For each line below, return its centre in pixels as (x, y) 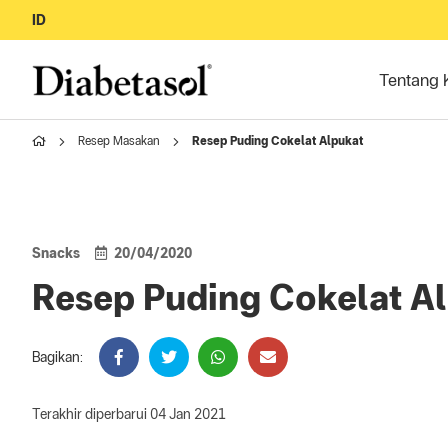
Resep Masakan (119, 141)
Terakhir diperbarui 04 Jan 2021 (129, 414)
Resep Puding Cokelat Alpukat (277, 141)
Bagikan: (57, 357)
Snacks (56, 253)
